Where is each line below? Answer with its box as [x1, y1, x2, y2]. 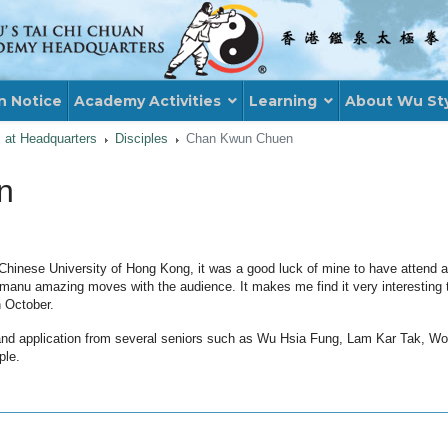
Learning [249, 92, 317, 110]
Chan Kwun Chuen [186, 131, 294, 146]
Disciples [115, 131, 169, 146]
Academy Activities [74, 92, 221, 110]
